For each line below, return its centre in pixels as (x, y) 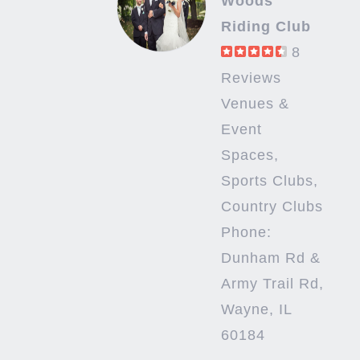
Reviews (251, 78)
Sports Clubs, (269, 181)
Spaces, (250, 155)
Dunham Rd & (270, 258)
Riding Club (266, 27)
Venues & (255, 104)
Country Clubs (272, 207)
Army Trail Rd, (272, 284)
